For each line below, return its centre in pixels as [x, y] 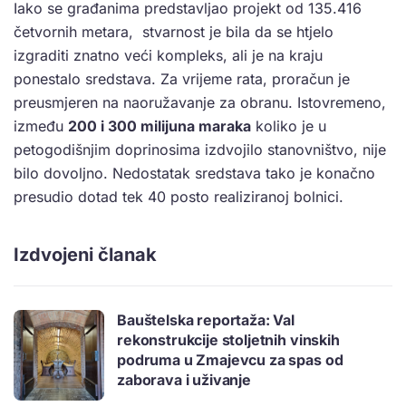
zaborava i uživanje [184, 379]
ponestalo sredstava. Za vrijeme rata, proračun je [182, 78]
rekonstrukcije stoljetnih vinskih [228, 339]
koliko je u [289, 126]
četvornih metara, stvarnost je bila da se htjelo [174, 31]
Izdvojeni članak [85, 254]
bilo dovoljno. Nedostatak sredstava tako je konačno [194, 173]
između [41, 126]
